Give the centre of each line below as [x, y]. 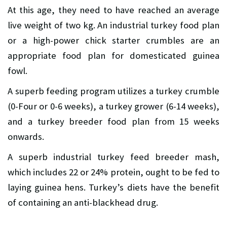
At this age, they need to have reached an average [113, 10]
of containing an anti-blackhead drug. [83, 203]
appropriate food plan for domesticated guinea [113, 56]
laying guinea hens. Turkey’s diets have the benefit [113, 187]
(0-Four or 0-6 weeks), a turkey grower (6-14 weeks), [113, 106]
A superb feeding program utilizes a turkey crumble [113, 91]
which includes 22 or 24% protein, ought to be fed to [113, 172]
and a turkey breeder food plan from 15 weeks [113, 122]
